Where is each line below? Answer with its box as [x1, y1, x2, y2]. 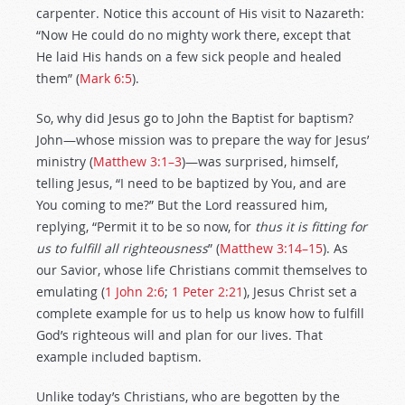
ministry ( [36, 153, 93, 170]
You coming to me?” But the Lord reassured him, [36, 196, 327, 213]
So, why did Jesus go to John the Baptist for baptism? [36, 109, 353, 127]
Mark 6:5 [80, 70, 132, 87]
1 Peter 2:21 [172, 283, 243, 300]
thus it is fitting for [255, 218, 367, 235]
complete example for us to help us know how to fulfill [36, 305, 364, 322]
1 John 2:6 [105, 283, 165, 300]
